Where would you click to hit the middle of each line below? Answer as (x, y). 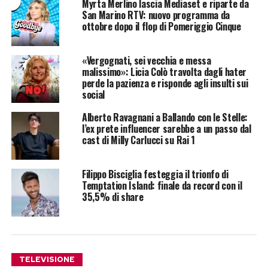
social (93, 95)
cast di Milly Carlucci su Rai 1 (138, 140)
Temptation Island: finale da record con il (162, 186)
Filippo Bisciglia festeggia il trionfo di (155, 174)
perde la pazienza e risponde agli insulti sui (165, 83)
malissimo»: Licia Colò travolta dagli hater (164, 72)
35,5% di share (112, 197)
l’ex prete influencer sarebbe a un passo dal (166, 129)
